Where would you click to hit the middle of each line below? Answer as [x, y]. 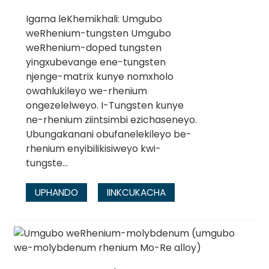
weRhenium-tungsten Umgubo [98, 34]
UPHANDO [56, 192]
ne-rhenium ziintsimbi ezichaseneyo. [111, 120]
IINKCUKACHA [136, 192]
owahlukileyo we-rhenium [86, 91]
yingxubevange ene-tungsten [95, 62]
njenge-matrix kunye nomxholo [99, 77]
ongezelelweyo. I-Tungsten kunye [104, 106]
